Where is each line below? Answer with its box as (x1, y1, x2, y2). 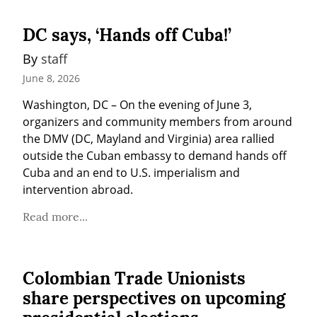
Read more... (23, 209, 88, 224)
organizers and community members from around (23, 113, 292, 129)
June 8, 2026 (23, 71, 80, 85)
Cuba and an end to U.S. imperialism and (23, 164, 240, 180)
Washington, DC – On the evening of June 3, (23, 96, 252, 113)
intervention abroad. (23, 181, 133, 197)
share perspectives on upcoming (23, 287, 285, 309)
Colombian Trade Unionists (23, 267, 246, 289)
